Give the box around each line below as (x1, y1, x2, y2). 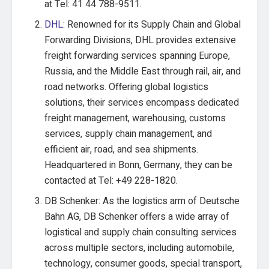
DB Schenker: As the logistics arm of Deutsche (44, 194, 240, 208)
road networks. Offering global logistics (44, 80, 209, 94)
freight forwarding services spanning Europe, (44, 49, 231, 63)
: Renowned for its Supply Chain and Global (63, 17, 241, 32)
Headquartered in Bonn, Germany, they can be (44, 158, 233, 172)
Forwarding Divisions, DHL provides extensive (44, 33, 237, 47)
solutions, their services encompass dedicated (44, 95, 240, 110)
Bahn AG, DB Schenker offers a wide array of (44, 210, 230, 224)
